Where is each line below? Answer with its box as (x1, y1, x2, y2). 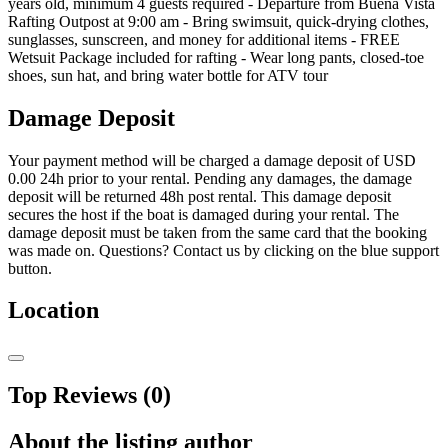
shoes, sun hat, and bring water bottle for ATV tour (8, 66, 328, 84)
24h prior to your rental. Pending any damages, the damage (36, 169, 412, 187)
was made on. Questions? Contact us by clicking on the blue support (8, 241, 439, 259)
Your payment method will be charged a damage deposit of (8, 151, 383, 169)
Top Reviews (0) (8, 382, 171, 409)
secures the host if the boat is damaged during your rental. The (8, 205, 399, 223)
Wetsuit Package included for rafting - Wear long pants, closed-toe (8, 48, 424, 66)
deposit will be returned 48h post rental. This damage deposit (8, 187, 391, 205)
